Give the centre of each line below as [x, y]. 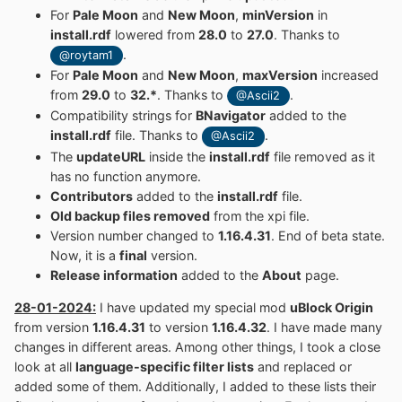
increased [348, 75]
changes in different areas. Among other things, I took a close [197, 347]
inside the [177, 156]
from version [53, 328]
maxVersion [280, 75]
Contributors [92, 196]
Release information [114, 275]
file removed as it [323, 156]
